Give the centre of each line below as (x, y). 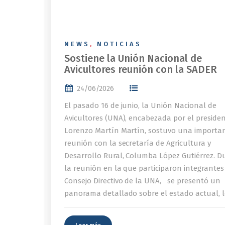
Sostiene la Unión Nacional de (133, 59)
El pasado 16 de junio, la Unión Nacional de (140, 106)
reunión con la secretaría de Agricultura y (138, 143)
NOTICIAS (119, 44)
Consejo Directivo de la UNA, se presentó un (142, 181)
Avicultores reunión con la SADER (141, 70)
